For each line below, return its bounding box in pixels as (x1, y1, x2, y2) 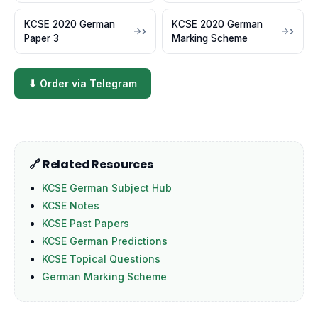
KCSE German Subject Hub (42, 182, 172, 194)
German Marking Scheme (42, 270, 167, 283)
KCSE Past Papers (42, 217, 129, 229)
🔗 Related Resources (29, 156, 153, 172)
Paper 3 (24, 33, 59, 44)
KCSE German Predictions (42, 235, 168, 247)
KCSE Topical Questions (42, 253, 160, 265)
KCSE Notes (42, 199, 99, 212)
